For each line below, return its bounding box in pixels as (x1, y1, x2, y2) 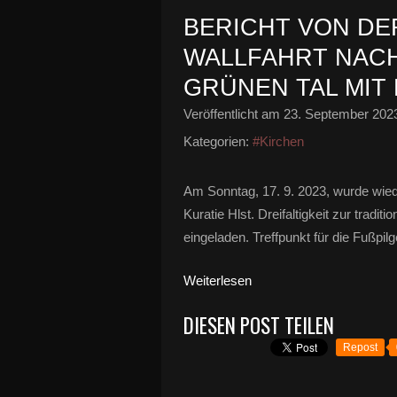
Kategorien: (183, 134, 249, 149)
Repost (343, 341, 378, 354)
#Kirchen (253, 134, 304, 149)
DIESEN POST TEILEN (183, 310, 334, 340)
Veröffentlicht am (183, 106, 284, 121)
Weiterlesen (183, 273, 252, 288)
